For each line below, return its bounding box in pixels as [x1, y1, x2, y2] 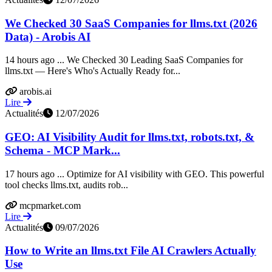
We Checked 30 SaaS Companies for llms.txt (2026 [5, 16, 257, 30]
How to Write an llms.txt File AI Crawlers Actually [5, 244, 256, 257]
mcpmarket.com [19, 200, 81, 211]
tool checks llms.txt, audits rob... [5, 179, 128, 190]
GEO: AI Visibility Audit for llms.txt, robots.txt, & [5, 131, 254, 144]
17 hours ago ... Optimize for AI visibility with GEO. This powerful [5, 168, 264, 179]
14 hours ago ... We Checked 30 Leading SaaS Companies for [5, 55, 243, 66]
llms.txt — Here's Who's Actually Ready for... [5, 66, 180, 76]
